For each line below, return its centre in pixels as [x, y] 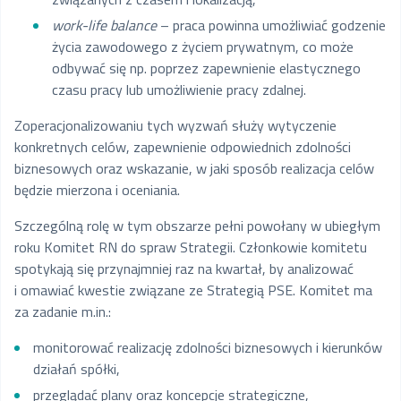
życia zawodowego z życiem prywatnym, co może [202, 47]
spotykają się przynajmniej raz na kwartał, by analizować [184, 269]
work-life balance [104, 26]
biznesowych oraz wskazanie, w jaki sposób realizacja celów [194, 169]
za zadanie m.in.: [63, 312]
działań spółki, [76, 369]
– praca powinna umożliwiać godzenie [271, 26]
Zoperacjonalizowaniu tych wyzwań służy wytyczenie [175, 126]
